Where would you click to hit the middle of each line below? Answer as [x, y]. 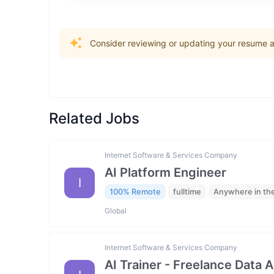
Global [116, 210]
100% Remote [135, 192]
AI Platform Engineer [165, 173]
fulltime [187, 192]
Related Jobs [94, 118]
